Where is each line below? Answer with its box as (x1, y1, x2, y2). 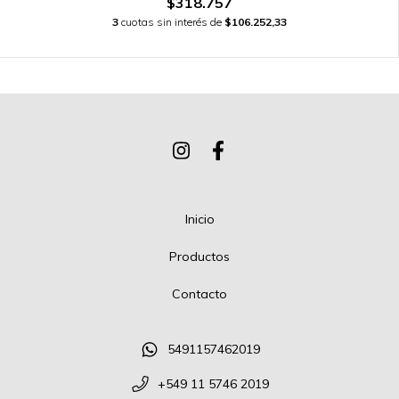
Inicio (184, 211, 215, 228)
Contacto (172, 286, 227, 303)
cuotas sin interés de (120, 15, 224, 29)
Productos (169, 248, 230, 265)
